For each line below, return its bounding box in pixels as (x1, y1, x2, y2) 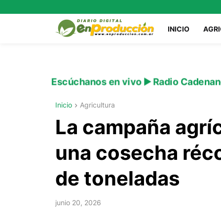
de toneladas (55, 166, 180, 191)
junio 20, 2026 (55, 198, 101, 207)
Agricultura (80, 101, 115, 109)
